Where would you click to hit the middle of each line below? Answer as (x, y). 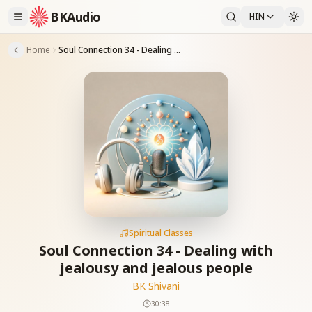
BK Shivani (156, 286)
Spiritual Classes (161, 233)
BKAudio (76, 17)
